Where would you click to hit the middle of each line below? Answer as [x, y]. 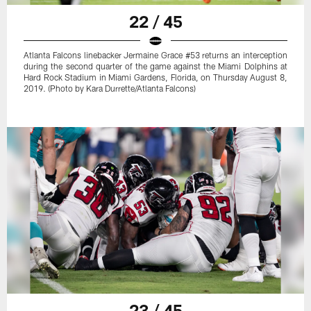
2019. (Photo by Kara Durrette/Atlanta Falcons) [110, 88]
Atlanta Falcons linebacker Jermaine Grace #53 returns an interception [155, 54]
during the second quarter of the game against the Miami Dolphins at [155, 66]
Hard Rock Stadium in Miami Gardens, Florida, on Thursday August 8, [155, 77]
